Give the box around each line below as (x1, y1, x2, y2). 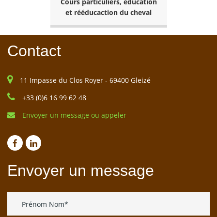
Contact (7, 42, 61, 60)
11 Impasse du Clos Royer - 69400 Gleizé (20, 76, 151, 85)
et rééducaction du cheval (65, 8, 152, 17)
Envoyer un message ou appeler (22, 110, 126, 120)
